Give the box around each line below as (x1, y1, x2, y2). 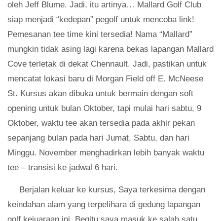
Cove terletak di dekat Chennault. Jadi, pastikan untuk (7, 59, 207, 69)
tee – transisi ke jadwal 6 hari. (7, 163, 118, 172)
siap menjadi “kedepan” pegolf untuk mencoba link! (7, 15, 194, 24)
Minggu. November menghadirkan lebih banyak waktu (7, 148, 204, 157)
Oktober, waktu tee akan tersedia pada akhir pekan (7, 118, 195, 128)
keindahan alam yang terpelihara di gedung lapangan (7, 200, 200, 209)
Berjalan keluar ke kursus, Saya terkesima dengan (19, 185, 205, 194)
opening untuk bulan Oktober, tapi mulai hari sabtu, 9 (7, 104, 201, 113)
